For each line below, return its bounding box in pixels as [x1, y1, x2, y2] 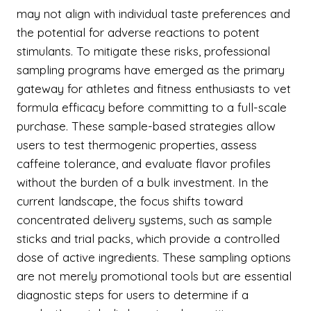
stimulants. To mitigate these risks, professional [17, 44, 270, 58]
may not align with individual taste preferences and [17, 6, 290, 21]
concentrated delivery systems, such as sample [17, 212, 272, 227]
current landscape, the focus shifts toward [17, 194, 243, 208]
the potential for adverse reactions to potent [17, 25, 260, 40]
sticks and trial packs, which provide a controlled [17, 231, 280, 246]
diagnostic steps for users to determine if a [17, 287, 249, 302]
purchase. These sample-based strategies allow [17, 119, 276, 133]
